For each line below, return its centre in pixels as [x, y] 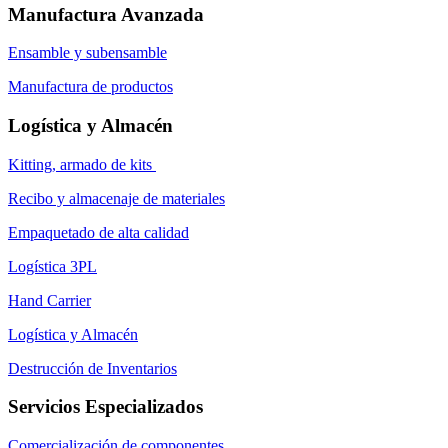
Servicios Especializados [105, 407]
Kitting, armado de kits [82, 164]
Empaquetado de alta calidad [98, 232]
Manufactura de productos [90, 87]
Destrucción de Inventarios [92, 368]
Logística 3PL [52, 266]
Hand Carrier [49, 300]
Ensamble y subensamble [87, 53]
